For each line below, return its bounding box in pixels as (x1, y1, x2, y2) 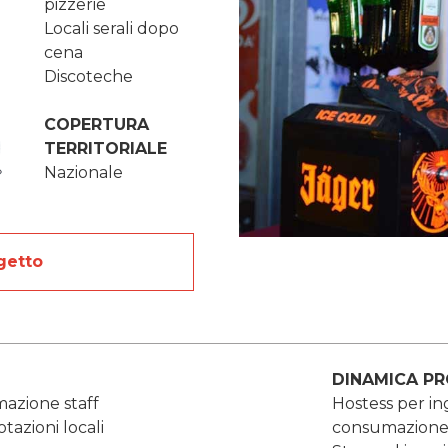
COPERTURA (44, 115, 149, 135)
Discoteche (44, 67, 133, 87)
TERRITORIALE (44, 139, 167, 159)
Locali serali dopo (44, 19, 179, 39)
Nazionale (44, 163, 123, 183)
